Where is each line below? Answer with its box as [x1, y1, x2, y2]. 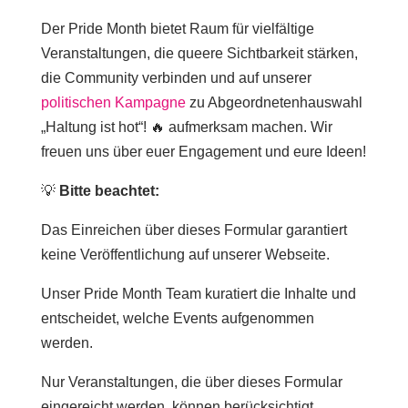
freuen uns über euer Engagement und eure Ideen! [40, 144, 366, 159]
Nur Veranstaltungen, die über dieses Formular [40, 374, 342, 390]
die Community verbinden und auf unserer [40, 70, 311, 86]
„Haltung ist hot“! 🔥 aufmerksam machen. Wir [40, 119, 332, 135]
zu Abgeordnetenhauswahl [185, 95, 362, 110]
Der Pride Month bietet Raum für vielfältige [40, 21, 314, 36]
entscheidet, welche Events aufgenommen [40, 311, 314, 326]
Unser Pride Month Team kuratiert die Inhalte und [40, 286, 356, 301]
